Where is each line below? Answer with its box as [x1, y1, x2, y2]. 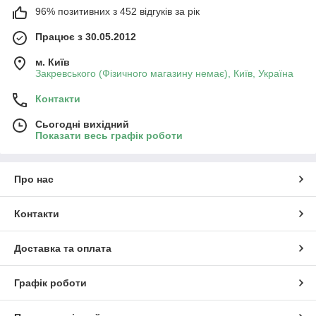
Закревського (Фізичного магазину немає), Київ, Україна [35, 67, 293, 79]
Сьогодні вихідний [35, 118, 129, 130]
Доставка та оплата [14, 242, 111, 254]
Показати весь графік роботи [35, 129, 183, 141]
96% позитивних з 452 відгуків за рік [35, 5, 200, 17]
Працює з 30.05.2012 [35, 30, 136, 42]
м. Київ [35, 56, 70, 68]
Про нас [14, 173, 54, 185]
